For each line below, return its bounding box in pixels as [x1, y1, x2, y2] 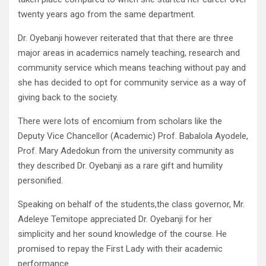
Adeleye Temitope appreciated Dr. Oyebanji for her [18, 214, 212, 225]
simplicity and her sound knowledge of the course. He [18, 229, 227, 240]
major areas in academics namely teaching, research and [18, 47, 240, 59]
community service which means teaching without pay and [18, 62, 246, 74]
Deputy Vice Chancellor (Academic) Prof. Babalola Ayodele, [18, 131, 248, 142]
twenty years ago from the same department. [18, 9, 195, 20]
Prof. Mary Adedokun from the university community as [18, 145, 234, 157]
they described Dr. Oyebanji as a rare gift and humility [18, 160, 223, 172]
